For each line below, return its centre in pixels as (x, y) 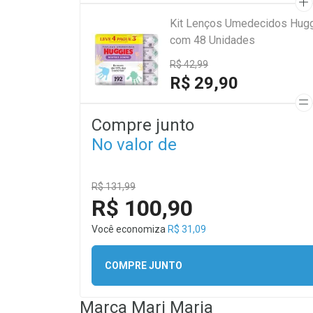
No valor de (134, 145)
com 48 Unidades (212, 40)
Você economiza (130, 229)
